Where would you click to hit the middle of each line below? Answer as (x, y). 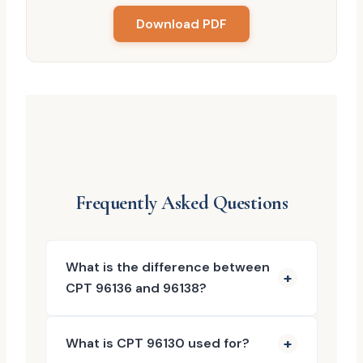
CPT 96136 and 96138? (136, 288)
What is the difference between (168, 267)
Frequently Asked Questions (181, 203)
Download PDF (181, 24)
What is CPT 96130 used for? (158, 343)
